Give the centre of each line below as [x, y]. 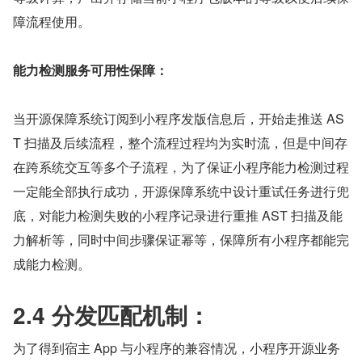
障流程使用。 [52, 22]
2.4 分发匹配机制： [112, 315]
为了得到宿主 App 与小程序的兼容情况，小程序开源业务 [177, 348]
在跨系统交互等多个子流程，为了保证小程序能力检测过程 [181, 167]
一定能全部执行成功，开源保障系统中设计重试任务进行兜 [181, 192]
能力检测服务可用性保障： [90, 70]
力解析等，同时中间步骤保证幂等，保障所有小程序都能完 [181, 240]
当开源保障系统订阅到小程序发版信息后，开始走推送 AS [179, 119]
